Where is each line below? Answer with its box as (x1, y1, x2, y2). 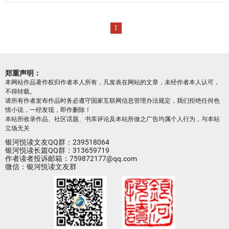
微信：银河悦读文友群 (5, 163, 77, 171)
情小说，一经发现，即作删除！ (5, 106, 91, 113)
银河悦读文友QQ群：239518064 (5, 138, 109, 146)
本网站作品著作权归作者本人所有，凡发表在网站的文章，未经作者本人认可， (5, 79, 220, 86)
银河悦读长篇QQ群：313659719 (5, 146, 109, 154)
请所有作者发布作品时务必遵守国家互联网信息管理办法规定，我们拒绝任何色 (5, 97, 220, 104)
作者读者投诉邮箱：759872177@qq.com (5, 154, 137, 163)
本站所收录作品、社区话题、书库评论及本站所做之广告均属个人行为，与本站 (5, 116, 220, 123)
